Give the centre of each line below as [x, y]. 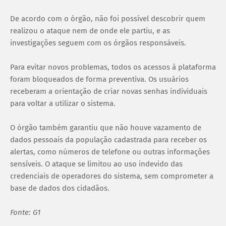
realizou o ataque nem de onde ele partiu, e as [90, 31]
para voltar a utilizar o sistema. [63, 104]
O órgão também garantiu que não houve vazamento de [106, 128]
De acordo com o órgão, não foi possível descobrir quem [108, 19]
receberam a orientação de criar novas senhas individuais [109, 92]
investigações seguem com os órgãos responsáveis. [98, 43]
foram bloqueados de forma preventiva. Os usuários [99, 79]
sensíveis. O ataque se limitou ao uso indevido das [96, 164]
